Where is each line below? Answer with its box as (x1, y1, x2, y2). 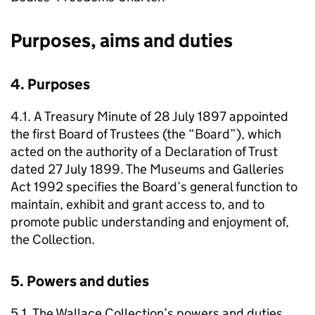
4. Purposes (11, 75, 90, 94)
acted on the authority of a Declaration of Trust (11, 143, 278, 160)
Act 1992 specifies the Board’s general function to (11, 179, 297, 195)
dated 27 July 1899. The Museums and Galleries (11, 161, 284, 177)
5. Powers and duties (11, 272, 149, 290)
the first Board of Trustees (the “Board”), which (11, 126, 281, 142)
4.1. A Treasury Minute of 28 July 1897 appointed (11, 108, 288, 124)
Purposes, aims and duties (11, 29, 233, 52)
